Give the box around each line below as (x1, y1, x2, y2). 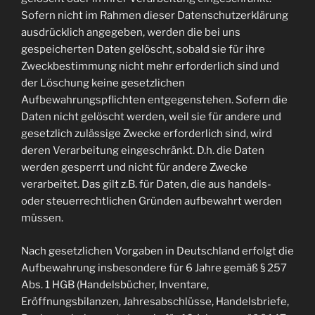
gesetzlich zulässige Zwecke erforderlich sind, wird (21, 127, 272, 140)
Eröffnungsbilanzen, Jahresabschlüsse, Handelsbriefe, (21, 295, 289, 308)
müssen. (21, 212, 63, 224)
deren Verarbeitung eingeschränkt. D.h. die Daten (21, 144, 264, 157)
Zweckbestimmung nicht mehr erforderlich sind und (21, 60, 279, 72)
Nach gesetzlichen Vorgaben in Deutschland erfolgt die (21, 244, 294, 257)
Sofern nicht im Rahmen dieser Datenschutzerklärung (21, 9, 288, 22)
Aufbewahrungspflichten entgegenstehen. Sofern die (21, 94, 288, 106)
